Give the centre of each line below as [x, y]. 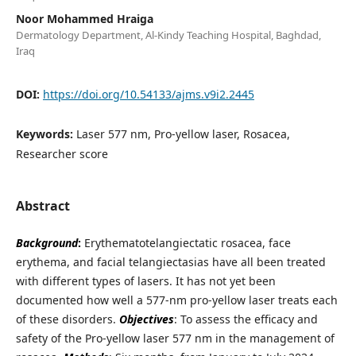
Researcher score [62, 154]
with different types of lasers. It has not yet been [145, 281]
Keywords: [46, 134]
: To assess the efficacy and [246, 319]
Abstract [43, 206]
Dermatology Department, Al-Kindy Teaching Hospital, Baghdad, [168, 35]
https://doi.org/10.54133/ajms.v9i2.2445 [148, 95]
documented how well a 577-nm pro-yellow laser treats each [176, 300]
